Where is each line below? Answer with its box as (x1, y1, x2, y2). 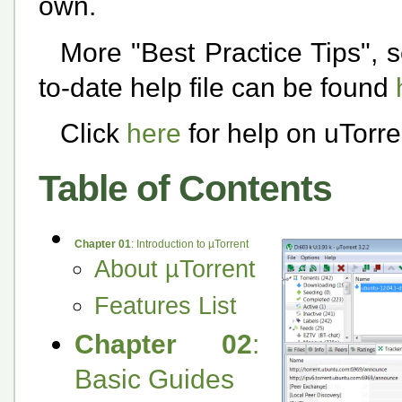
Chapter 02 (74, 329, 253, 360)
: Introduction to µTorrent (130, 238, 249, 251)
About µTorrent (93, 255, 256, 284)
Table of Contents (38, 168, 332, 210)
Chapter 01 (74, 238, 131, 251)
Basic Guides (74, 364, 234, 395)
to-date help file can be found (38, 72, 396, 102)
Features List (93, 291, 237, 319)
